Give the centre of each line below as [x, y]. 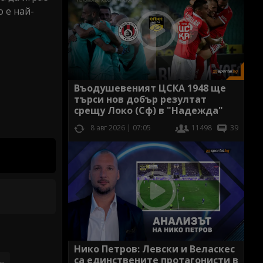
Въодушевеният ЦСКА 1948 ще [150, 88]
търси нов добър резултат [140, 100]
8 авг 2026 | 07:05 [121, 128]
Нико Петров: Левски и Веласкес [154, 249]
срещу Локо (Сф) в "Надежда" [149, 111]
